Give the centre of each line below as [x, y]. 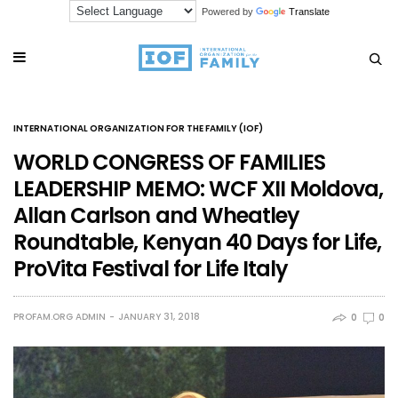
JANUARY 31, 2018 [159, 316]
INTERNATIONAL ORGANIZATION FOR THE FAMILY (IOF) [138, 128]
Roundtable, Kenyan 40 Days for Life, [198, 242]
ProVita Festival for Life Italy [151, 268]
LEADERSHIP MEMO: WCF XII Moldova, [199, 188]
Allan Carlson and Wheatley [157, 215]
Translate [309, 12]
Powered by [226, 12]
